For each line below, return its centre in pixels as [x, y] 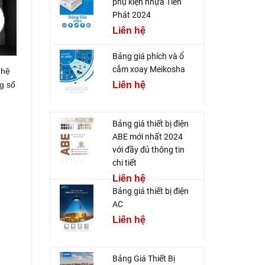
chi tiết [124, 163]
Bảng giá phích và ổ [148, 56]
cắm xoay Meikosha [148, 70]
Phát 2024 [131, 15]
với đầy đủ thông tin [148, 150]
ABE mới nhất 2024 [147, 137]
